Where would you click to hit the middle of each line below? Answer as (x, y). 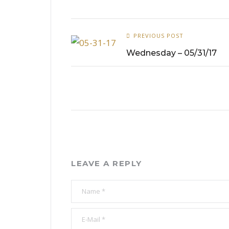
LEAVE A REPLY (107, 163)
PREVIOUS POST (158, 36)
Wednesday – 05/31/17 (171, 53)
